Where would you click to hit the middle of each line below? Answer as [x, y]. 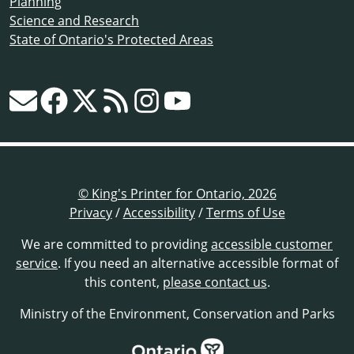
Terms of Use [245, 213]
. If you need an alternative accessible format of [198, 263]
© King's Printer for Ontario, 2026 [177, 194]
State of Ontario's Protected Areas [111, 40]
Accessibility [159, 213]
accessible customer [272, 244]
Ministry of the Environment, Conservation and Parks [177, 314]
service [37, 263]
